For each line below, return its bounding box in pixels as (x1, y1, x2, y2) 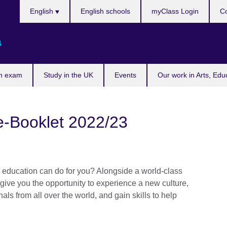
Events (115, 71, 136, 79)
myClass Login (152, 7, 199, 15)
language (19, 25, 53, 34)
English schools (81, 7, 130, 15)
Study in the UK (44, 71, 93, 79)
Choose (19, 1, 48, 10)
